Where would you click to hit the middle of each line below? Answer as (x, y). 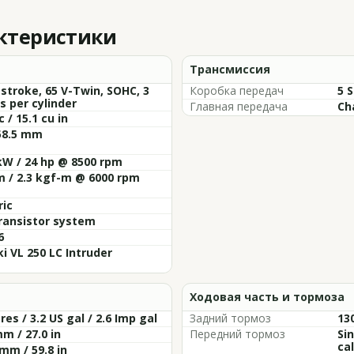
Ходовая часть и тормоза (267, 297)
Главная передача (239, 106)
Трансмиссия (230, 69)
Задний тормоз (230, 318)
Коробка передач (237, 90)
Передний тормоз (237, 334)
